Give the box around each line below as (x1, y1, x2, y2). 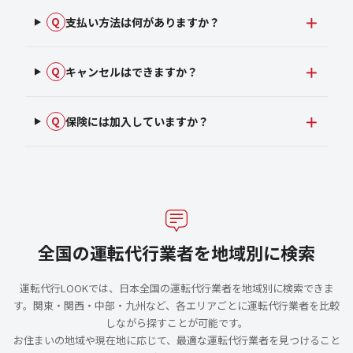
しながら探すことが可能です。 (105, 315, 248, 331)
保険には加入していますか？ (65, 113, 209, 129)
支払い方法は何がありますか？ (65, 13, 220, 30)
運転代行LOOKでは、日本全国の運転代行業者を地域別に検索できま (19, 281, 334, 296)
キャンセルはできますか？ (65, 63, 198, 80)
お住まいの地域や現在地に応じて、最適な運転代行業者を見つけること (13, 333, 340, 348)
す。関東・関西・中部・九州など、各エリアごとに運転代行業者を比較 (13, 298, 340, 314)
